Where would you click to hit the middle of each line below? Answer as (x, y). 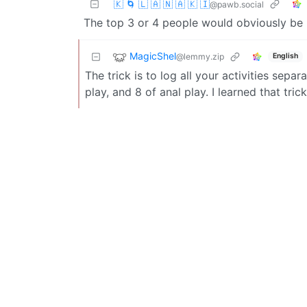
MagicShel (153, 56)
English (285, 56)
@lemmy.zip (200, 56)
